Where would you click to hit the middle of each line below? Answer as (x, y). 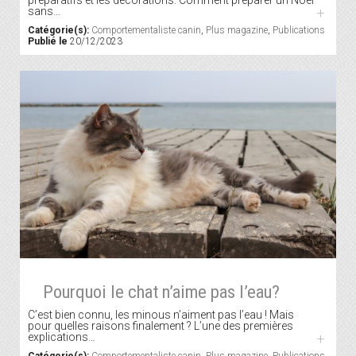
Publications (299, 30)
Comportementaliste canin (146, 30)
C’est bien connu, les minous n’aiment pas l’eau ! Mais (161, 315)
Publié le (48, 41)
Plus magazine (237, 30)
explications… (62, 337)
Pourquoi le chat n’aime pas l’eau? (161, 292)
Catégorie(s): (58, 30)
